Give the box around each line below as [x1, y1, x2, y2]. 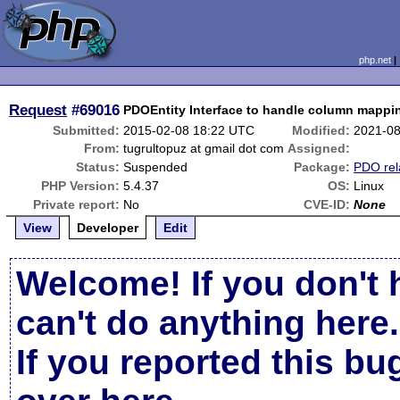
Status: [76, 160, 121, 174]
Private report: [33, 197, 121, 212]
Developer [77, 221, 139, 235]
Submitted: [53, 123, 121, 137]
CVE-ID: [304, 197, 351, 212]
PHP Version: [41, 179, 121, 193]
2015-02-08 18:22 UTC [123, 123, 255, 137]
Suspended [123, 160, 188, 174]
